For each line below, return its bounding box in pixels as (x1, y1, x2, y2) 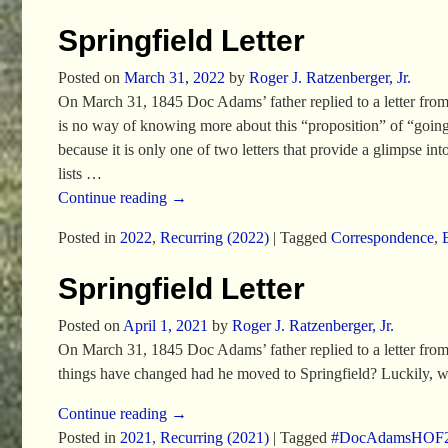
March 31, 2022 (123, 68, 225, 86)
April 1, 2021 (122, 317, 208, 335)
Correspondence (330, 228, 434, 246)
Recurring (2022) (159, 228, 269, 246)
